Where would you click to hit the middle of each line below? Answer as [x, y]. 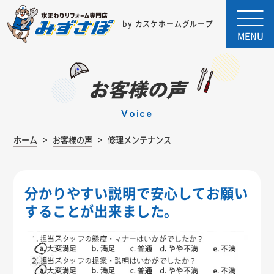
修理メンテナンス [139, 139]
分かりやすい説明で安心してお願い [136, 192]
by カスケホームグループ [168, 24]
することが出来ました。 [102, 210]
